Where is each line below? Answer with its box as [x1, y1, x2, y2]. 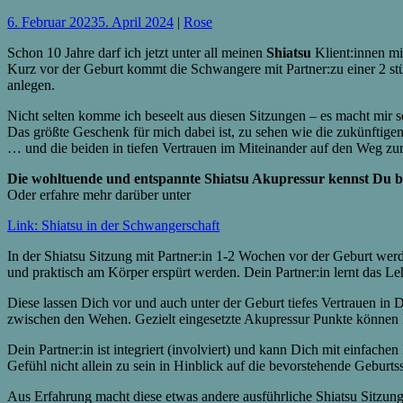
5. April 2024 [98, 13, 174, 30]
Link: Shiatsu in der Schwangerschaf [7, 217, 216, 233]
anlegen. [7, 76, 55, 93]
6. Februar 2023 [7, 13, 98, 30]
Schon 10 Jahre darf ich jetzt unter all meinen [7, 44, 266, 60]
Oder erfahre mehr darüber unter [7, 186, 191, 202]
